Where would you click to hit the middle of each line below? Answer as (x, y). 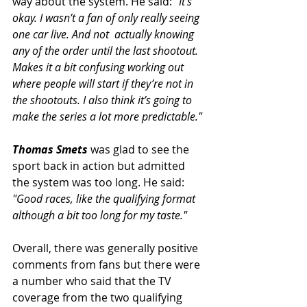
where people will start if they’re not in (104, 84)
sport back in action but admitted (100, 166)
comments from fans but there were (108, 265)
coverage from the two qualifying (99, 297)
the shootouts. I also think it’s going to (103, 100)
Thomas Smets (50, 149)
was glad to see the (141, 149)
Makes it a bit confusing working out (99, 67)
